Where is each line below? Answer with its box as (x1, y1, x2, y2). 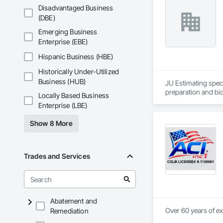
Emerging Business (38, 27, 98, 36)
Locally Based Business (38, 91, 110, 100)
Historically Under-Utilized (38, 67, 119, 76)
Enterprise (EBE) (38, 37, 88, 46)
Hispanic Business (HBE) (38, 52, 113, 61)
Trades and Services (24, 152, 90, 161)
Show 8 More (30, 119, 73, 128)
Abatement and (50, 197, 97, 206)
